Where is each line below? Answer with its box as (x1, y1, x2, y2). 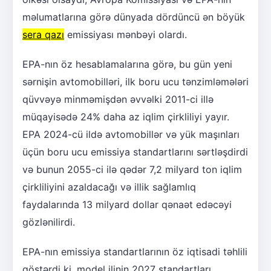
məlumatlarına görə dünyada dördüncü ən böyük (22, 10, 245, 23)
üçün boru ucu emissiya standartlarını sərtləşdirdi (22, 145, 248, 158)
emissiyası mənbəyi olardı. (64, 28, 187, 41)
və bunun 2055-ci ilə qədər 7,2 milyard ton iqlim (22, 163, 242, 175)
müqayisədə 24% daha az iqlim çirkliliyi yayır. (22, 110, 229, 123)
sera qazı (22, 28, 64, 41)
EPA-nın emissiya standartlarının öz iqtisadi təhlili (22, 245, 247, 258)
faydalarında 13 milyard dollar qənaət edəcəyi (22, 198, 232, 211)
